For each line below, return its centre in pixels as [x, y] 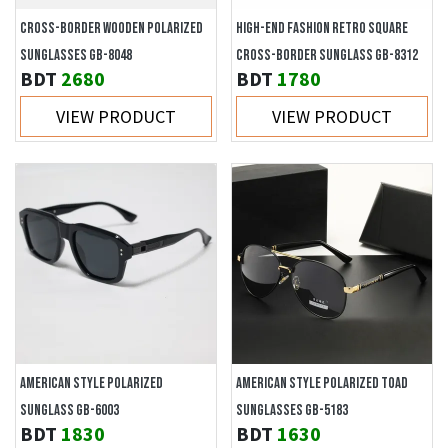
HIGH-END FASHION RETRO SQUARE [322, 28]
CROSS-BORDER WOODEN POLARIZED [111, 28]
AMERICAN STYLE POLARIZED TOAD [322, 383]
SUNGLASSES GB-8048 [76, 55]
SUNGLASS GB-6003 [69, 410]
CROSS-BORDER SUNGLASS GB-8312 [327, 55]
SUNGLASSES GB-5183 [292, 410]
